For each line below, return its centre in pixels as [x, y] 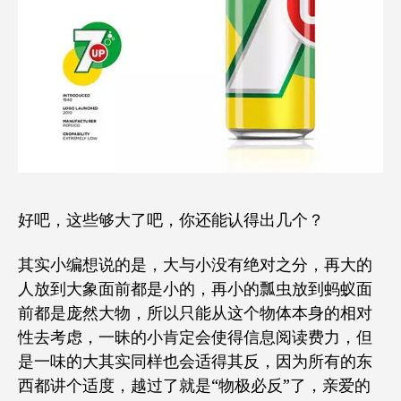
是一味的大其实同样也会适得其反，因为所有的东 [195, 362]
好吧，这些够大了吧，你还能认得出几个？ [171, 221]
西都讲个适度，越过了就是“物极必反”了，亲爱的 [194, 386]
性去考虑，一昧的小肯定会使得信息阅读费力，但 [195, 337]
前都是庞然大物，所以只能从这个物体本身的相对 [195, 313]
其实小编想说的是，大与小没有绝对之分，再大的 [195, 265]
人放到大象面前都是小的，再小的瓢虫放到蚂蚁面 [195, 289]
